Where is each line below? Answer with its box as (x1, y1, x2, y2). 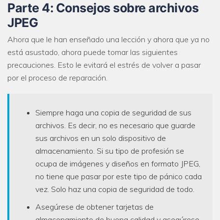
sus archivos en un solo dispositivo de (35, 133, 166, 143)
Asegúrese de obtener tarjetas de (35, 202, 154, 212)
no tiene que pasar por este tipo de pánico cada (35, 171, 202, 182)
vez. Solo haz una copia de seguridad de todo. (35, 184, 194, 194)
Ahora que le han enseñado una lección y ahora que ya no (7, 34, 210, 45)
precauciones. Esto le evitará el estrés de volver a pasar (7, 60, 201, 70)
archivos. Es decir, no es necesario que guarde (35, 120, 195, 131)
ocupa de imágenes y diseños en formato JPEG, (35, 159, 200, 169)
